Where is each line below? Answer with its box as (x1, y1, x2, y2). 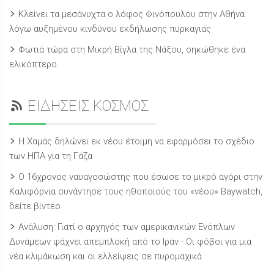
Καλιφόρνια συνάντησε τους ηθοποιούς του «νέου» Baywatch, (9, 186, 262, 198)
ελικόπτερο (9, 59, 57, 70)
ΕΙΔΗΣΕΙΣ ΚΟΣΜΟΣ (28, 97, 149, 115)
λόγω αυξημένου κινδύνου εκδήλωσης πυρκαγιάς (9, 23, 211, 35)
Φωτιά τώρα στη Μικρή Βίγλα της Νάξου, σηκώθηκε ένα (18, 44, 245, 56)
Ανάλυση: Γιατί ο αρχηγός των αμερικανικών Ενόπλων (18, 221, 235, 233)
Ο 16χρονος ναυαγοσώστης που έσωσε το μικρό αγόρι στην (18, 171, 262, 183)
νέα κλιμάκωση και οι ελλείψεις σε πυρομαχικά (9, 251, 202, 262)
